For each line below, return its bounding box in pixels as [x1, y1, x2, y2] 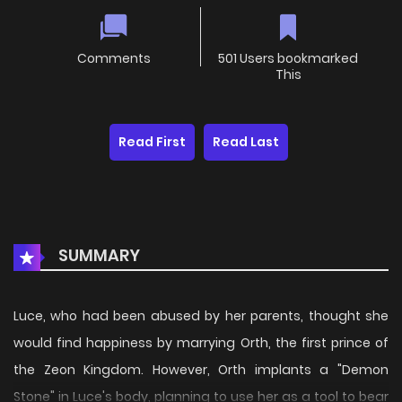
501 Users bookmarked [218, 49, 358, 68]
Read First [118, 133, 186, 152]
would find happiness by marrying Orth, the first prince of [13, 334, 389, 353]
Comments [76, 49, 151, 68]
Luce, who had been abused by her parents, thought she [13, 307, 389, 326]
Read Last [213, 133, 279, 152]
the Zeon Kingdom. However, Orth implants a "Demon [13, 361, 389, 380]
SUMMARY [55, 244, 140, 267]
